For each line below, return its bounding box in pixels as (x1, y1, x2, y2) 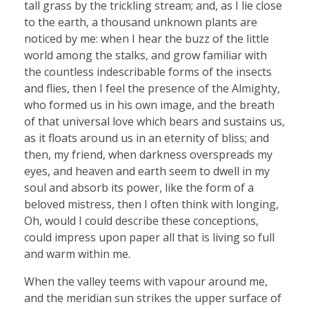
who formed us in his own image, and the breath (24, 97, 275, 113)
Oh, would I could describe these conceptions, (24, 213, 259, 229)
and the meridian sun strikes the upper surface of (24, 290, 281, 306)
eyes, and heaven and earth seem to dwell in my (24, 163, 270, 179)
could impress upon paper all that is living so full (24, 230, 275, 246)
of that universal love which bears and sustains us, (24, 114, 285, 130)
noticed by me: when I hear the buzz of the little (24, 31, 269, 47)
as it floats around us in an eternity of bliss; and (24, 130, 269, 146)
